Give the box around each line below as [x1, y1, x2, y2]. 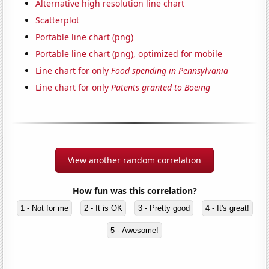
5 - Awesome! [110, 226, 159, 235]
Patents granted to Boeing [111, 82, 211, 94]
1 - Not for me [20, 204, 68, 213]
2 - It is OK [83, 204, 122, 213]
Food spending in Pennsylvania [111, 65, 229, 77]
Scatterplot [35, 14, 80, 26]
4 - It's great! [205, 204, 249, 213]
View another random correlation [68, 154, 201, 166]
